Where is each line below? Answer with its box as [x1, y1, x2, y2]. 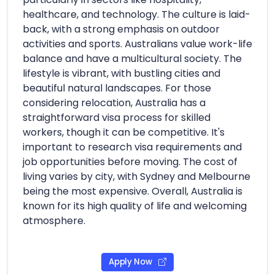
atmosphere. [23, 213, 85, 228]
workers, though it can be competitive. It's [23, 125, 225, 139]
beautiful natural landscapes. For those [23, 80, 211, 95]
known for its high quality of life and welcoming [23, 198, 247, 213]
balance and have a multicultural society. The [23, 51, 242, 66]
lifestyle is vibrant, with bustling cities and [23, 66, 220, 80]
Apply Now [108, 256, 154, 268]
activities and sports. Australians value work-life [23, 36, 252, 51]
